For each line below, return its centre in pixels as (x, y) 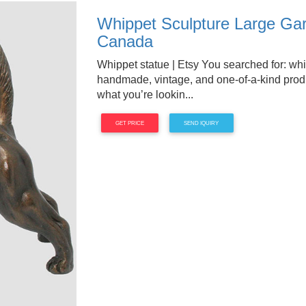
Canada (125, 41)
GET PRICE (129, 123)
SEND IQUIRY (201, 123)
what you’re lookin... (145, 95)
